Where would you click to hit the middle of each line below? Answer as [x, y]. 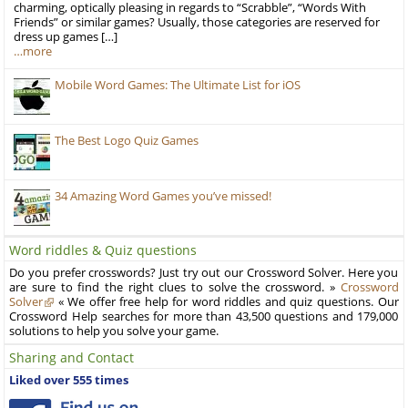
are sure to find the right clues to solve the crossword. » [175, 287]
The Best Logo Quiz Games [127, 140]
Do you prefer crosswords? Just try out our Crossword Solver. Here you [204, 272]
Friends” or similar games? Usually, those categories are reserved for [197, 22]
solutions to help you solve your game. [114, 331]
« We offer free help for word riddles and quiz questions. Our [226, 301]
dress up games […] [66, 36]
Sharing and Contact [72, 357]
